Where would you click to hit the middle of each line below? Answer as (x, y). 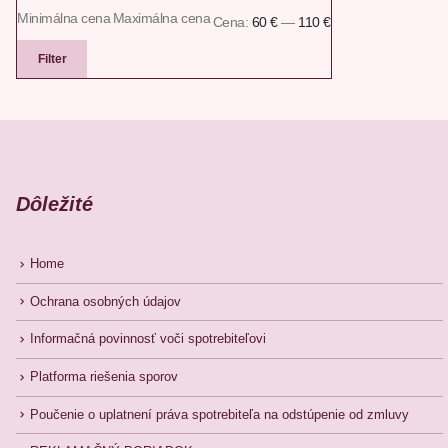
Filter (52, 59)
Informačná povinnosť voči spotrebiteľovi (148, 339)
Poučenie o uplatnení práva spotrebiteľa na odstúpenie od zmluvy (219, 414)
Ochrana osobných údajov (105, 301)
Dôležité (54, 204)
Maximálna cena (161, 18)
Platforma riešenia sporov (104, 377)
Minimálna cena (64, 18)
